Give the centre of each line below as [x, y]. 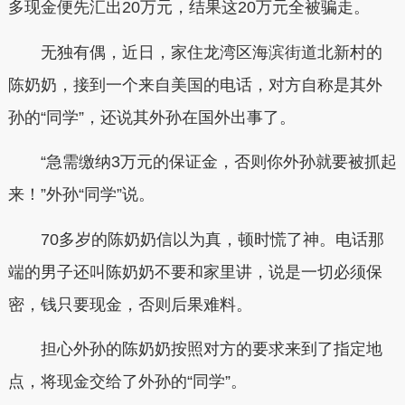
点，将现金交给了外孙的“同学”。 [127, 382]
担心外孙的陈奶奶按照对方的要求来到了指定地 [211, 349]
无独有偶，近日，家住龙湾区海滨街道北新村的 [211, 52]
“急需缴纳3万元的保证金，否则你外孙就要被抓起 [218, 162]
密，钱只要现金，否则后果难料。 [130, 304]
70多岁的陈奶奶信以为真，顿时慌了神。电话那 [212, 239]
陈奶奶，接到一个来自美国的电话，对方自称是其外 [195, 85]
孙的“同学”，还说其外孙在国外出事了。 [151, 117]
